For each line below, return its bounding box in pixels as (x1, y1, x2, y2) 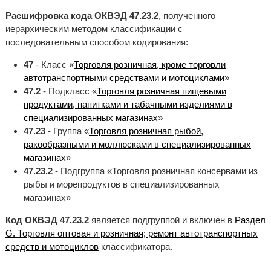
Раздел (234, 215, 266, 226)
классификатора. (98, 241, 172, 252)
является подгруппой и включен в (88, 215, 235, 226)
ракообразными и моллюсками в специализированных (23, 139, 251, 150)
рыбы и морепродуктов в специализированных (23, 179, 220, 190)
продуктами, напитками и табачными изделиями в (23, 99, 232, 110)
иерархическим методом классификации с (5, 24, 183, 34)
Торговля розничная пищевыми (96, 86, 226, 97)
